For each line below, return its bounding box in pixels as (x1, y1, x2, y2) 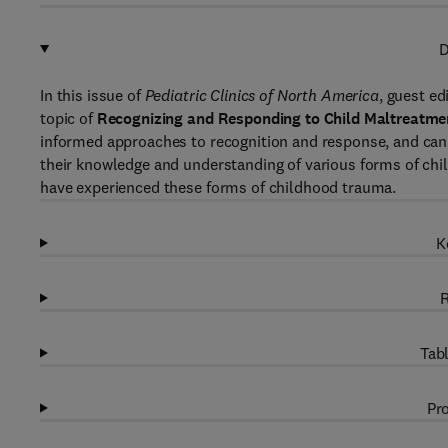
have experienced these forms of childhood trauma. (40, 177, 397, 197)
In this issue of (40, 85, 145, 105)
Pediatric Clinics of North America (144, 85, 379, 105)
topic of (40, 108, 97, 128)
